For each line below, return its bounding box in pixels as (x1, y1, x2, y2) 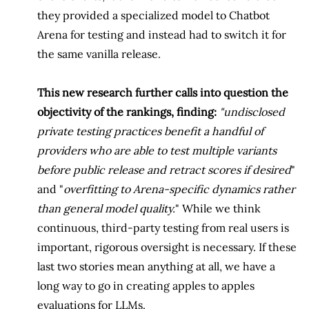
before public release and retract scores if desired (37, 162, 291, 177)
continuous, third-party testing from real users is (37, 220, 289, 235)
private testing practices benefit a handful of (37, 123, 263, 138)
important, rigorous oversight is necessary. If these (37, 239, 297, 254)
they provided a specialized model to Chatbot (37, 8, 270, 22)
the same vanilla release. (37, 46, 161, 61)
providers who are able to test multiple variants (37, 143, 277, 157)
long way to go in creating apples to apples (37, 278, 255, 292)
